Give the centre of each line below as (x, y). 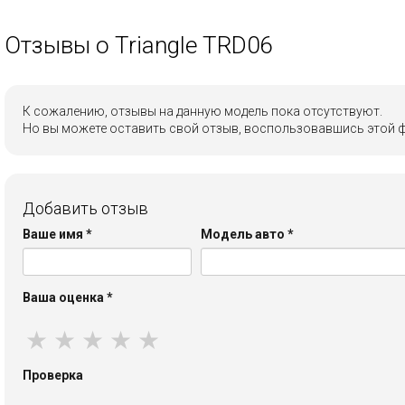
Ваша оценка (65, 297)
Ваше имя (54, 234)
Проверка (53, 375)
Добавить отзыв (85, 209)
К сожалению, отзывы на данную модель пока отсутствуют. (202, 111)
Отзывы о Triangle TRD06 (138, 45)
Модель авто (245, 234)
